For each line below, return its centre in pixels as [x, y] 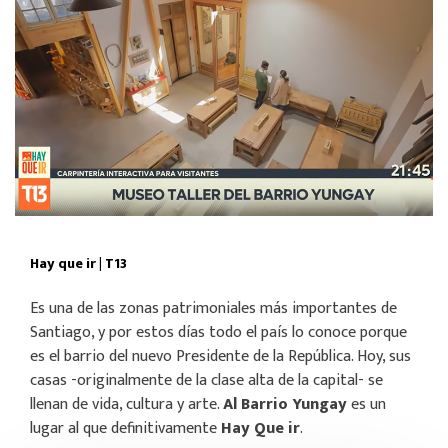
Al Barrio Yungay [285, 405]
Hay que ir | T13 [78, 264]
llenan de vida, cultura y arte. [126, 405]
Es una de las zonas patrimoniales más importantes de [213, 309]
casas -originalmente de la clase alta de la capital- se [206, 381]
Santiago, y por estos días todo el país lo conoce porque [218, 333]
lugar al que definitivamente [125, 429]
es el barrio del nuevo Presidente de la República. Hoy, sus [220, 357]
